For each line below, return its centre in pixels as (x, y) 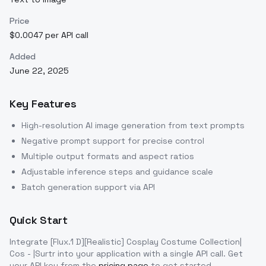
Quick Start (39, 220)
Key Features (43, 104)
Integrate (30, 242)
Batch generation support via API (88, 187)
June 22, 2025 (39, 71)
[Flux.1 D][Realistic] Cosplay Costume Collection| (146, 242)
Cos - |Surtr (32, 254)
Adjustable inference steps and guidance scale (117, 172)
